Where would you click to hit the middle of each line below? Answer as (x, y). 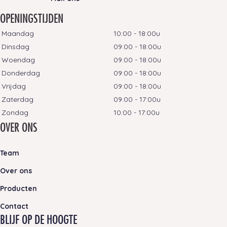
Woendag (18, 60)
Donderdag (21, 73)
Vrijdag (14, 86)
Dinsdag (15, 46)
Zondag (15, 112)
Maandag (18, 33)
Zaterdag (17, 99)
